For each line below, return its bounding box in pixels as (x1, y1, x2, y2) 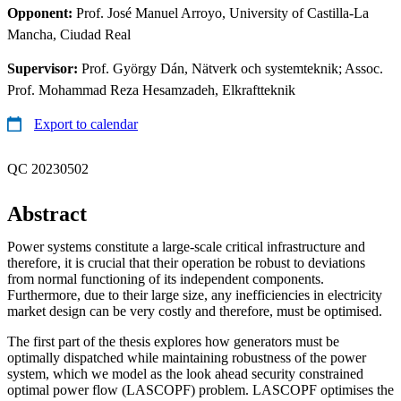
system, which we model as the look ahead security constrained (7, 365, 363, 381)
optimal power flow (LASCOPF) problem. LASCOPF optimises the (7, 381, 394, 397)
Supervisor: (7, 60, 81, 76)
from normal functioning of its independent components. (7, 270, 324, 286)
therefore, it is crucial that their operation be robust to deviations (7, 254, 365, 270)
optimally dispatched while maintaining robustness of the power (7, 349, 366, 365)
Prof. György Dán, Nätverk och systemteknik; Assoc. (81, 60, 383, 76)
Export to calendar (34, 115, 138, 132)
